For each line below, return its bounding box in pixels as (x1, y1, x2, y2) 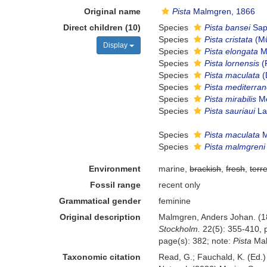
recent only (159, 180, 201, 190)
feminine (159, 196, 191, 206)
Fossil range (90, 180, 141, 190)
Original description (60, 212, 141, 222)
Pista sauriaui (204, 106, 256, 116)
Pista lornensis (204, 58, 260, 68)
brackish (190, 164, 222, 173)
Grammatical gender (59, 196, 141, 206)
